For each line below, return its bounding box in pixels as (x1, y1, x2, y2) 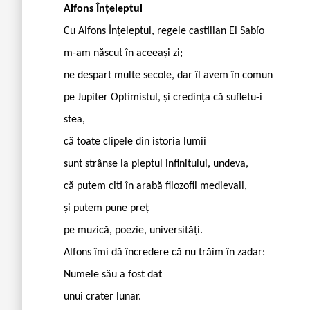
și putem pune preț (64, 202, 149, 214)
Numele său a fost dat (64, 268, 162, 280)
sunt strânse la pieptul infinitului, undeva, (64, 158, 248, 170)
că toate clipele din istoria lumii (64, 136, 206, 147)
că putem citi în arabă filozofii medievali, (64, 180, 247, 192)
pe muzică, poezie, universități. (64, 224, 203, 236)
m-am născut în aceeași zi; (64, 47, 183, 59)
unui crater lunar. (64, 291, 141, 302)
